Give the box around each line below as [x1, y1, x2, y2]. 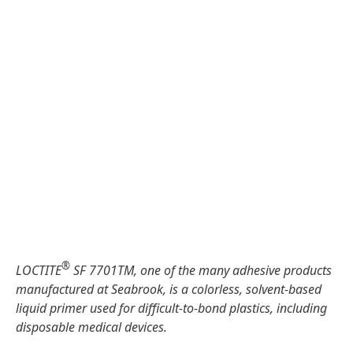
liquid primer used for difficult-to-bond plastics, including [16, 299, 327, 317]
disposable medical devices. [16, 318, 167, 336]
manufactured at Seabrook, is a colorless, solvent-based [16, 281, 321, 298]
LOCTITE [16, 262, 61, 279]
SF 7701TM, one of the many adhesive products [70, 262, 332, 279]
